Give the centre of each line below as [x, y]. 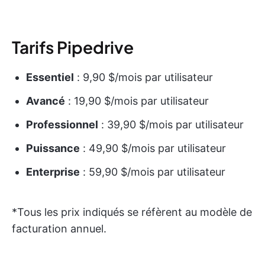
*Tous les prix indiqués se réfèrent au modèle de [132, 212]
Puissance [53, 148]
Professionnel [62, 125]
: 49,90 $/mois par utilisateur [153, 148]
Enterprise [53, 172]
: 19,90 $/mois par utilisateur [137, 101]
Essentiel [50, 77]
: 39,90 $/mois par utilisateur [171, 125]
